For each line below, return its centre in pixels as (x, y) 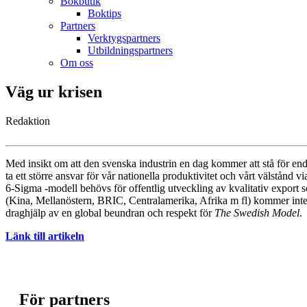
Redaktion (28, 121)
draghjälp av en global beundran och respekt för (110, 213)
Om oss (77, 63)
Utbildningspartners (130, 51)
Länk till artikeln (45, 236)
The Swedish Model (257, 213)
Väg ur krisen (54, 92)
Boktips (105, 14)
